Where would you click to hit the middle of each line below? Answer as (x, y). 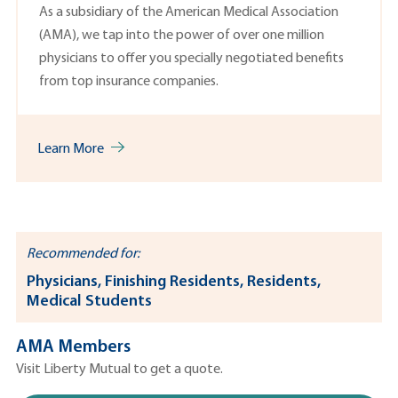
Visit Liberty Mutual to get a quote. (119, 369)
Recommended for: (83, 254)
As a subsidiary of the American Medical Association (189, 12)
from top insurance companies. (129, 81)
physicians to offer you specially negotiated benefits (191, 58)
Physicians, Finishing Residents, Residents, (174, 282)
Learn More (71, 149)
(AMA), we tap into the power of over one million (182, 35)
